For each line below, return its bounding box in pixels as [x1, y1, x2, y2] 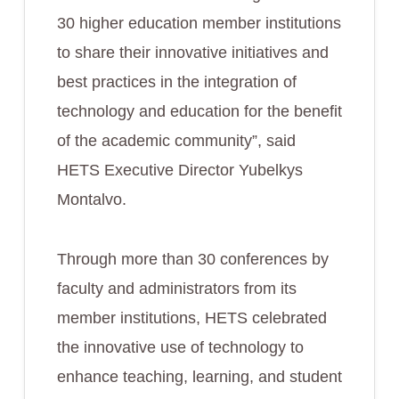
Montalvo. [56, 191, 126, 208]
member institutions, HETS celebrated [56, 309, 327, 327]
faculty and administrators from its [56, 280, 297, 297]
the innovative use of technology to [56, 338, 304, 356]
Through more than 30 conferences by [56, 250, 329, 268]
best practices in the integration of [56, 73, 297, 91]
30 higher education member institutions [56, 14, 341, 32]
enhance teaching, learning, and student [56, 368, 342, 386]
